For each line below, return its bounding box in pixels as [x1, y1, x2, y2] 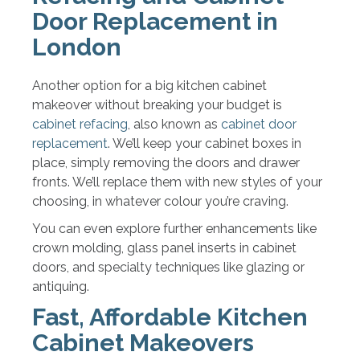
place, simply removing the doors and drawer [32, 154, 300, 170]
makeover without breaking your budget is [32, 96, 282, 112]
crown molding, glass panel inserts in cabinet [32, 239, 297, 256]
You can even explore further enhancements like [32, 220, 317, 236]
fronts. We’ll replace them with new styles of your [32, 174, 322, 190]
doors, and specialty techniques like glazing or [32, 259, 305, 275]
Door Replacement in [32, 6, 278, 35]
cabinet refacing [32, 116, 128, 132]
